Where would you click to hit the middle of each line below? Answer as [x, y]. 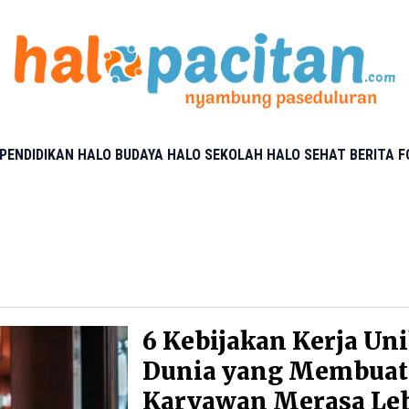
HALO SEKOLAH [215, 155]
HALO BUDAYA [121, 155]
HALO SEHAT [306, 155]
